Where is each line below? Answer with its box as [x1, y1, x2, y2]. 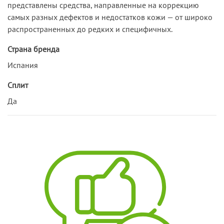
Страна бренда [7, 43, 59, 54]
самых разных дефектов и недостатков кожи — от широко [7, 11, 212, 22]
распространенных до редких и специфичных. [7, 23, 172, 34]
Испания [7, 59, 38, 70]
